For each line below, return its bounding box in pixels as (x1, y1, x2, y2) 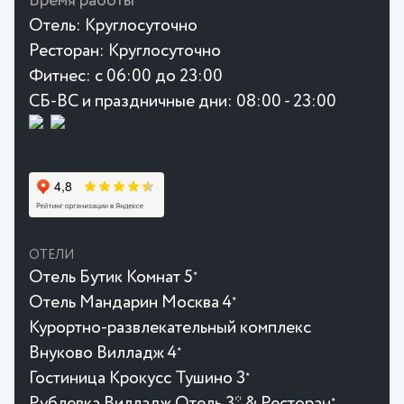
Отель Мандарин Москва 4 (29, 293, 232, 311)
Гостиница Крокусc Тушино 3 (29, 369, 245, 387)
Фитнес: (29, 67, 91, 85)
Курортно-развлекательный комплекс (29, 318, 311, 336)
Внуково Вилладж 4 (29, 344, 177, 362)
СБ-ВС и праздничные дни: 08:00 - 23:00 (29, 92, 336, 110)
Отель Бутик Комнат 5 (29, 268, 193, 286)
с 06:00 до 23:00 (95, 67, 223, 85)
